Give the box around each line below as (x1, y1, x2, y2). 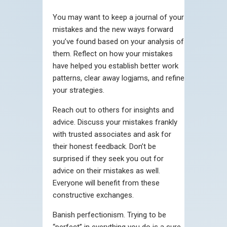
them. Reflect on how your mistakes (53, 49, 173, 58)
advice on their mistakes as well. (53, 166, 160, 175)
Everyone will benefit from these (53, 178, 160, 187)
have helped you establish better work (53, 61, 178, 70)
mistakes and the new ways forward (53, 24, 173, 34)
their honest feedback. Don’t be (53, 141, 156, 151)
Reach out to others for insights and (53, 105, 174, 115)
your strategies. (53, 85, 104, 95)
